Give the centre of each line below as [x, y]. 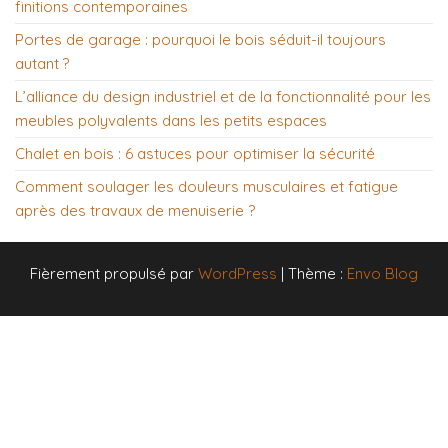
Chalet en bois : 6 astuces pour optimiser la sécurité [195, 154]
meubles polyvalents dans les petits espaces [171, 121]
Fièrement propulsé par [114, 274]
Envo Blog [382, 274]
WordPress [237, 274]
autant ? [42, 64]
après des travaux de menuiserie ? [135, 211]
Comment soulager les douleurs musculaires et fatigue [206, 187]
